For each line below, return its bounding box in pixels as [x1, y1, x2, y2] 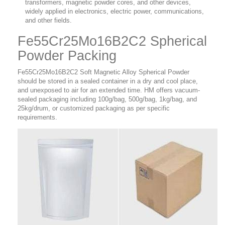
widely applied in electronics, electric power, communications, [25, 8, 204, 16]
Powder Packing [18, 48, 117, 64]
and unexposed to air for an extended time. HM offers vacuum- [18, 86, 200, 94]
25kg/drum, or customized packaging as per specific [18, 104, 170, 113]
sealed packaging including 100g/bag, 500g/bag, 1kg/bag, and [18, 95, 197, 103]
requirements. [18, 114, 57, 122]
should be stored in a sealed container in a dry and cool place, [18, 77, 198, 85]
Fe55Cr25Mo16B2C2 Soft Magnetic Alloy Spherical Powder [18, 68, 189, 76]
